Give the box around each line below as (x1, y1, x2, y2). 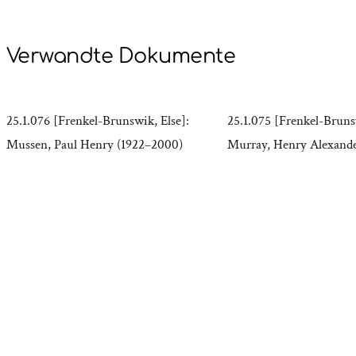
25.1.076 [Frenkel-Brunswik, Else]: (6, 112, 189, 130)
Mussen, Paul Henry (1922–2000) (6, 136, 183, 154)
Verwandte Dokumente (6, 45, 236, 68)
